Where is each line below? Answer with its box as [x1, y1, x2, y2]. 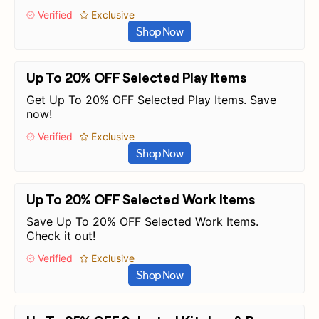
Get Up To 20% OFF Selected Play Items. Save [26, 93, 276, 107]
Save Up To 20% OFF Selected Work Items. [26, 214, 258, 229]
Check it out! [26, 229, 95, 243]
